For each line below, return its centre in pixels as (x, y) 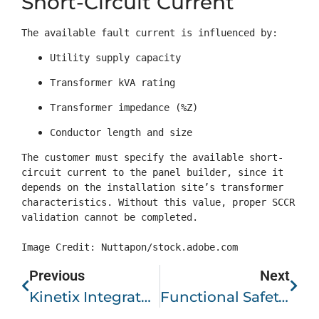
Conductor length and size (121, 132)
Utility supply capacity (115, 57)
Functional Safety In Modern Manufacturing (283, 297)
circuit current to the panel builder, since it (152, 172)
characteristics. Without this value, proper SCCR (158, 202)
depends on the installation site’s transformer (152, 187)
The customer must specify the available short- (152, 157)
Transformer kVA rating (113, 82)
